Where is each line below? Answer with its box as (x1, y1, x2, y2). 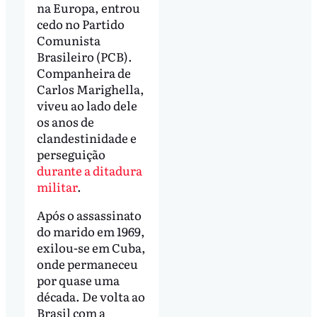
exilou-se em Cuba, (36, 238, 146, 257)
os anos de (36, 113, 94, 131)
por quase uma (36, 271, 120, 289)
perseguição (36, 145, 105, 163)
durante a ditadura (36, 161, 142, 180)
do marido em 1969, (36, 222, 145, 241)
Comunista (36, 31, 100, 50)
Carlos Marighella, (36, 80, 144, 98)
